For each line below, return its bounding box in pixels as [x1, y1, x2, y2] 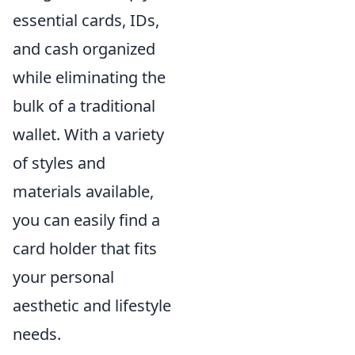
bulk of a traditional [13, 95, 155, 116]
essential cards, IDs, [13, 10, 159, 31]
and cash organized [13, 38, 155, 59]
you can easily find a [13, 209, 160, 231]
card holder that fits [13, 238, 157, 259]
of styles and [13, 152, 105, 174]
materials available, [13, 181, 154, 202]
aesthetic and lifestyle [13, 295, 171, 316]
